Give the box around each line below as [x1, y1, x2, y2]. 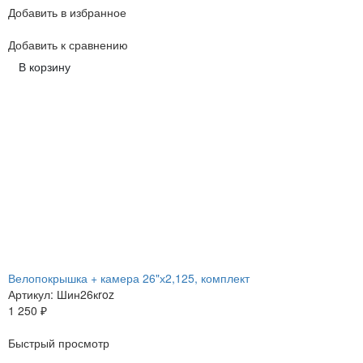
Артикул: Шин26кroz [8, 286, 114, 303]
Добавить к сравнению [8, 36, 128, 53]
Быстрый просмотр [8, 335, 109, 352]
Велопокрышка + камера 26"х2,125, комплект [8, 270, 250, 287]
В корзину [19, 58, 70, 75]
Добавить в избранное [8, 4, 126, 21]
